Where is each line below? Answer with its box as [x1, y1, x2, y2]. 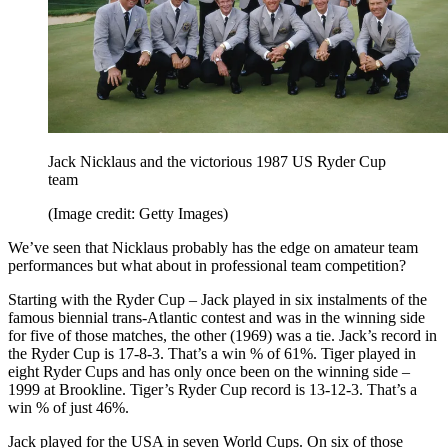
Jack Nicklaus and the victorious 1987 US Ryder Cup [48, 152, 386, 170]
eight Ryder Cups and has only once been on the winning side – [8, 362, 410, 380]
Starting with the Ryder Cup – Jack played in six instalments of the [8, 290, 427, 308]
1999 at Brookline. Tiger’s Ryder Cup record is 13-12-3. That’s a [8, 380, 417, 398]
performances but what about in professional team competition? [8, 256, 406, 274]
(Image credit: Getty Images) [48, 204, 228, 222]
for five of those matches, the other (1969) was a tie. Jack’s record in [8, 326, 437, 344]
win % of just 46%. [8, 398, 129, 416]
